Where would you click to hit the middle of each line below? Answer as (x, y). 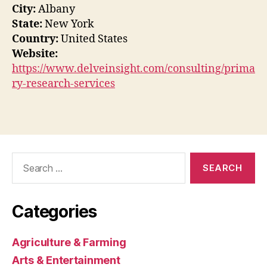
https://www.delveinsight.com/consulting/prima (133, 69)
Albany (55, 10)
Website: (35, 54)
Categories (54, 211)
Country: (35, 39)
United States (93, 39)
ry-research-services (63, 84)
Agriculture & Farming (69, 242)
